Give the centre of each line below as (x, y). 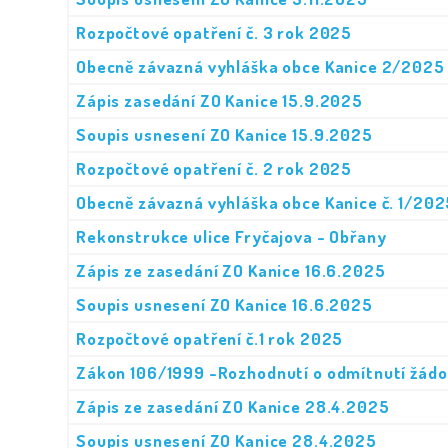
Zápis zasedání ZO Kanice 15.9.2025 (219, 100)
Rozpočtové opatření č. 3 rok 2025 (214, 32)
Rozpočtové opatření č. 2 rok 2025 (214, 168)
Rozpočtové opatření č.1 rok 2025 (210, 338)
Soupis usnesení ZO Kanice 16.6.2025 (224, 304)
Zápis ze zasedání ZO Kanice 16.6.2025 (231, 270)
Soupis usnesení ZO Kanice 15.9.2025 (224, 134)
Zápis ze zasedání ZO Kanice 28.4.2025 (233, 406)
